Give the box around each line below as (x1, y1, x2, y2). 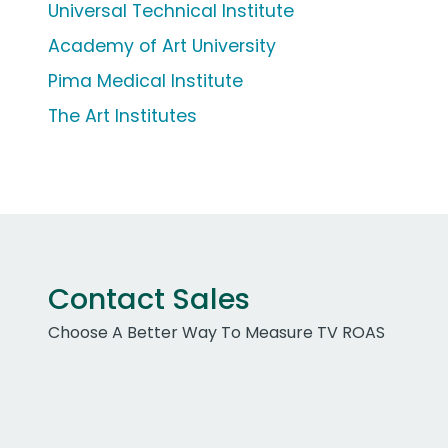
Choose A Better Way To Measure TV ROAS (48, 321, 385, 345)
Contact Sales (48, 279, 250, 320)
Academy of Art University (48, 34, 276, 59)
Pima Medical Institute (48, 69, 243, 94)
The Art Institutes (48, 104, 197, 129)
